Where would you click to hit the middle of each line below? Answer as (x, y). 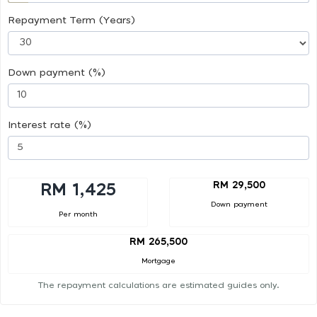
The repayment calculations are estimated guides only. (158, 286)
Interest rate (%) (50, 125)
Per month (78, 214)
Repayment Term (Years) (71, 20)
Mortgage (158, 261)
